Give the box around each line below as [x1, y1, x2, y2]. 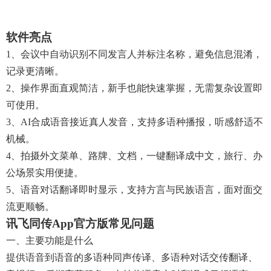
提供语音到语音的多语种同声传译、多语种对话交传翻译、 [6, 252, 258, 263]
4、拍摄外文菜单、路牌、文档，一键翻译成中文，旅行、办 [6, 151, 263, 161]
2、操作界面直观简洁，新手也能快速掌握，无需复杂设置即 [6, 83, 263, 93]
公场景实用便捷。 [6, 168, 83, 178]
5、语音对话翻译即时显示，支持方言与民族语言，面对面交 [6, 184, 263, 195]
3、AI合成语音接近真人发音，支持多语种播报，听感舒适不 [6, 117, 263, 127]
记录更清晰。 [6, 66, 64, 76]
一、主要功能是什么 [6, 235, 93, 246]
